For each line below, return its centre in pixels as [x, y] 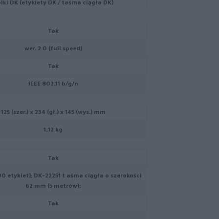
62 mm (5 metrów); [53, 186]
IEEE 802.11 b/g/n [53, 83]
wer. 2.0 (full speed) [53, 48]
